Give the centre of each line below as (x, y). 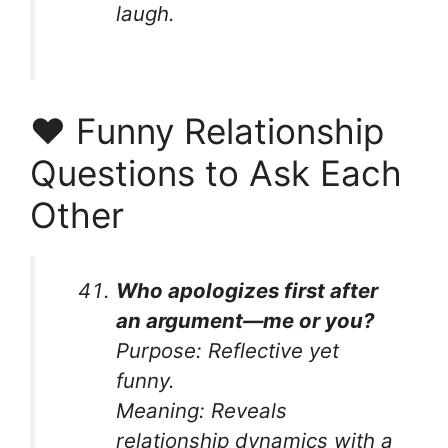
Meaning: (161, 411)
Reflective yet (271, 351)
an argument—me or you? (245, 321)
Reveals (246, 411)
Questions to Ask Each (216, 173)
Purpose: (159, 351)
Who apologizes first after (247, 291)
